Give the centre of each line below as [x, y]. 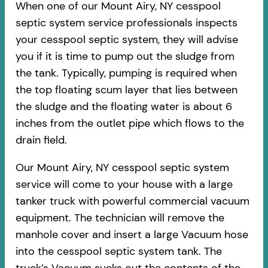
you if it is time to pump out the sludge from [125, 57]
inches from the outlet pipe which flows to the [130, 124]
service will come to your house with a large [124, 185]
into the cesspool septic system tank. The [118, 252]
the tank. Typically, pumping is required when [126, 73]
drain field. [41, 140]
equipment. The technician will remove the [120, 218]
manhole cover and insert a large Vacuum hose [132, 235]
